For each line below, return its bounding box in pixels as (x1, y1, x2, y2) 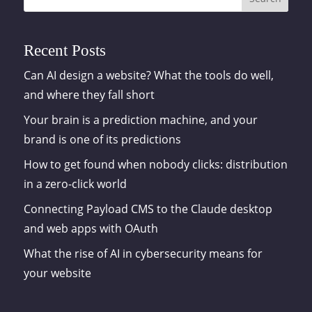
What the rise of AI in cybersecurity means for (23, 246, 263, 262)
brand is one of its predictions (23, 132, 181, 148)
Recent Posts (23, 42, 106, 60)
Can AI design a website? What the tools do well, (23, 68, 274, 84)
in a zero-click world (23, 176, 127, 192)
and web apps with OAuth (23, 221, 158, 237)
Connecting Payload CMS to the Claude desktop (23, 201, 272, 217)
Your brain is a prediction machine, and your (23, 112, 258, 128)
